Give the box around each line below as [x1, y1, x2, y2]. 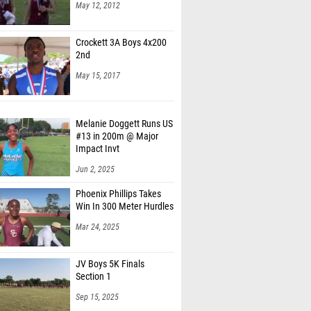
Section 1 [76, 271, 111, 283]
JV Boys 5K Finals [76, 258, 144, 270]
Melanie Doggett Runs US [76, 118, 173, 130]
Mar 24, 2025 [76, 222, 119, 232]
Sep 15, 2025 [76, 292, 119, 302]
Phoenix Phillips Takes [76, 188, 161, 200]
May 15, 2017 [76, 71, 120, 81]
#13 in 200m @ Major [76, 131, 158, 142]
